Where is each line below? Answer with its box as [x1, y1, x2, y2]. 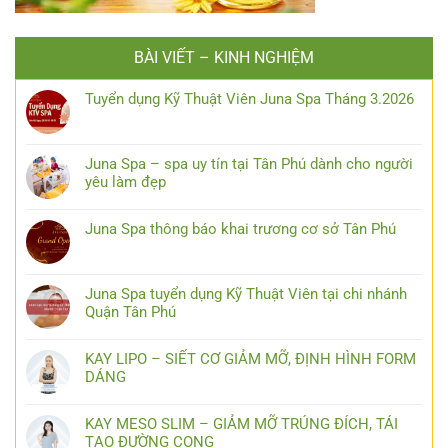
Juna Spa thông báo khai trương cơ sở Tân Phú [85, 219, 396, 238]
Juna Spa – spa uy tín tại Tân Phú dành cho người [85, 154, 413, 173]
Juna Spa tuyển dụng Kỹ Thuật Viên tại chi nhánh [85, 284, 407, 303]
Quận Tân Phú [85, 302, 176, 321]
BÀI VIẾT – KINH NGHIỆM [134, 47, 314, 67]
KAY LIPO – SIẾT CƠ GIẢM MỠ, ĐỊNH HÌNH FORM [85, 349, 416, 368]
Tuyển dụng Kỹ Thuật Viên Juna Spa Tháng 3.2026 [85, 89, 414, 108]
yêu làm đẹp [85, 172, 166, 191]
